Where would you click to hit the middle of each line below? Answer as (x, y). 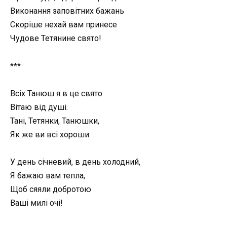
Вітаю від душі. (39, 107)
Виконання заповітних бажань (67, 11)
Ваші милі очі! (36, 203)
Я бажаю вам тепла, (48, 175)
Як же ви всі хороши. (50, 134)
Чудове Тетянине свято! (56, 39)
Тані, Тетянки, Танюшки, (55, 121)
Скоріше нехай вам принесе (64, 25)
